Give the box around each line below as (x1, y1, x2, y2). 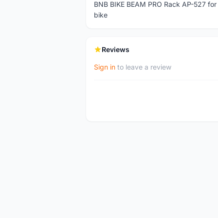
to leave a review (115, 63, 171, 71)
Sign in (94, 63, 115, 71)
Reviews (102, 45, 129, 54)
